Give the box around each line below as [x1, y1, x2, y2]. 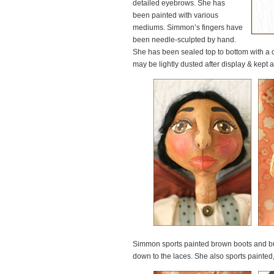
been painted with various [133, 11, 218, 20]
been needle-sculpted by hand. [133, 35, 236, 44]
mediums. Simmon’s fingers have [133, 23, 243, 32]
